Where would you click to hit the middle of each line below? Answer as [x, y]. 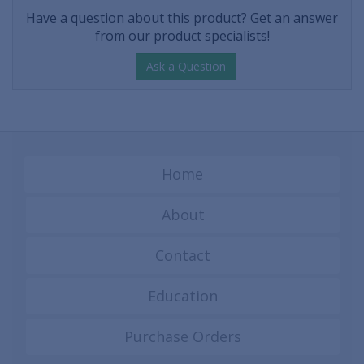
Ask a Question [186, 67]
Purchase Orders [183, 337]
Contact [183, 256]
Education [183, 296]
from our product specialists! [182, 36]
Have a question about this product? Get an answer [182, 18]
